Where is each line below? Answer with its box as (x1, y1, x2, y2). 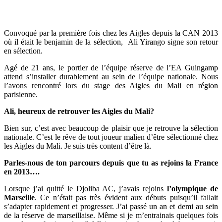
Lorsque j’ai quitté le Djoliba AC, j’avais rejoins (4, 184, 167, 193)
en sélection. (4, 47, 43, 55)
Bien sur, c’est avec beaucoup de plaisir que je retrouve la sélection (4, 124, 218, 132)
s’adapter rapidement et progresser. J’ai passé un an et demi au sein (4, 202, 218, 211)
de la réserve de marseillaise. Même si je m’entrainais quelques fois (4, 211, 218, 220)
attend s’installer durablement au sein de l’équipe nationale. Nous (4, 72, 218, 81)
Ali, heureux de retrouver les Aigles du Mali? (4, 107, 154, 115)
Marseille (4, 193, 35, 202)
